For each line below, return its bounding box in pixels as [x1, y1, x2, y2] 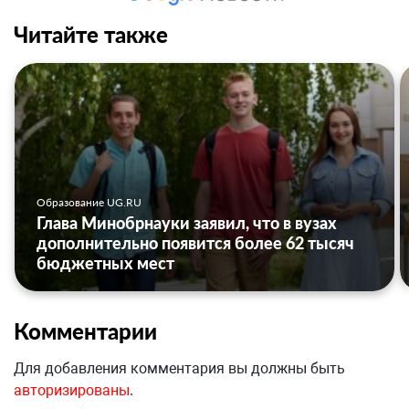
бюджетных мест [37, 253, 174, 274]
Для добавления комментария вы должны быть [14, 360, 345, 378]
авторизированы [14, 382, 130, 400]
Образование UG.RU [37, 195, 142, 210]
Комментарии [14, 318, 157, 345]
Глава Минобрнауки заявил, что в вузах [37, 213, 337, 234]
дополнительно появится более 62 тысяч [37, 233, 354, 254]
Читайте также [14, 21, 168, 48]
